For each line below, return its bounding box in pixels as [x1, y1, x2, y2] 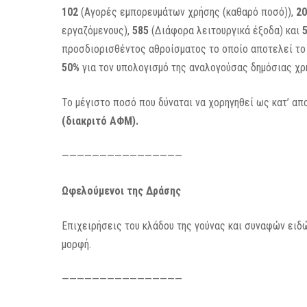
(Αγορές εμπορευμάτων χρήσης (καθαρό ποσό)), [78, 5, 297, 19]
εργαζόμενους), [62, 24, 133, 37]
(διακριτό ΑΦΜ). [62, 114, 139, 127]
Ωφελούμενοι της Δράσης [62, 184, 182, 197]
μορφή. [62, 238, 92, 251]
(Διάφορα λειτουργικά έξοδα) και [149, 24, 303, 37]
